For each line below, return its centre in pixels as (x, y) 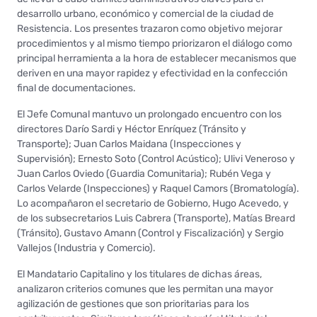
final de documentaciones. (76, 88)
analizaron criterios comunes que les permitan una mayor (145, 289)
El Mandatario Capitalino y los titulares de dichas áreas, (139, 274)
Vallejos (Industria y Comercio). (86, 248)
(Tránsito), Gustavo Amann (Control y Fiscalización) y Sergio (150, 233)
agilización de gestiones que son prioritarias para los (133, 304)
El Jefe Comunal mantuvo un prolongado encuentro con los (149, 114)
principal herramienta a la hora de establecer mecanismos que (157, 58)
